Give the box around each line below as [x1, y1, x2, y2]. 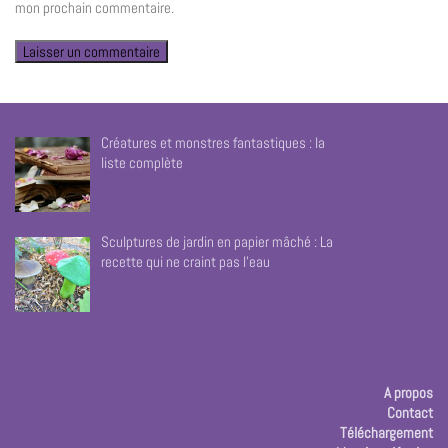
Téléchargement [340, 423, 433, 443]
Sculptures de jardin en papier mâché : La [101, 232, 334, 252]
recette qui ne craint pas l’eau [101, 252, 271, 272]
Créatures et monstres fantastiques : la [101, 132, 326, 152]
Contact [387, 403, 433, 423]
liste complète [101, 152, 184, 172]
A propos [384, 383, 433, 403]
